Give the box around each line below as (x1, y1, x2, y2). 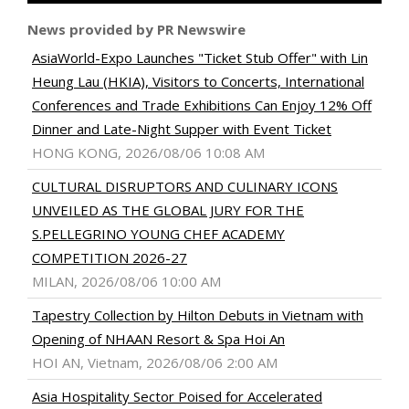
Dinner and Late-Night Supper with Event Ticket (32, 120, 331, 139)
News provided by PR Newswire (27, 20, 246, 39)
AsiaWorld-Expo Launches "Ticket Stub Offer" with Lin (32, 48, 368, 68)
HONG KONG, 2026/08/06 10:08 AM (32, 143, 265, 163)
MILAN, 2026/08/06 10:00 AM (32, 272, 221, 291)
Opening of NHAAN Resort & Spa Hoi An (32, 330, 285, 349)
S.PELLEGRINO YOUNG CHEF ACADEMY (32, 225, 285, 244)
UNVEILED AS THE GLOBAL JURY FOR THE (32, 201, 304, 220)
